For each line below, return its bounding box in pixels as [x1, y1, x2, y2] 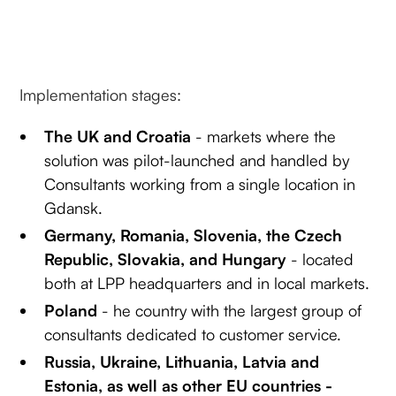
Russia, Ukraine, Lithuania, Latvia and [44, 351, 320, 371]
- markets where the [195, 126, 337, 146]
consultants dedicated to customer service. [44, 324, 342, 344]
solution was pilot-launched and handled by [44, 149, 350, 170]
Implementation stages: [19, 84, 182, 104]
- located [291, 248, 354, 269]
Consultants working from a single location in [44, 173, 356, 194]
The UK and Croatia [44, 126, 196, 146]
